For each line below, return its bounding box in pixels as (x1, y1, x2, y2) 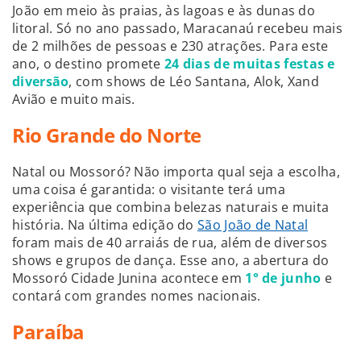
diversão (12, 72, 69, 90)
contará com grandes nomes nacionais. (12, 286, 261, 305)
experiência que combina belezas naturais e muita (12, 197, 330, 216)
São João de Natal (197, 215, 309, 234)
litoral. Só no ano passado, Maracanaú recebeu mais (12, 19, 342, 37)
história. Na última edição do (12, 215, 198, 234)
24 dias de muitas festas (164, 54, 325, 73)
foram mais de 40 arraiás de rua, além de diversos (12, 233, 328, 251)
